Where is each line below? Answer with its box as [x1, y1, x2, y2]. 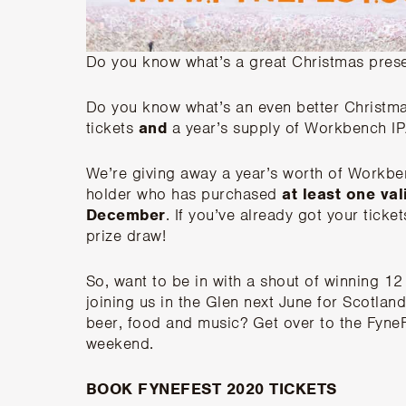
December [85, 204, 166, 225]
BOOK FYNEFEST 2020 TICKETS [85, 378, 337, 399]
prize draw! [85, 225, 167, 246]
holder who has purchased [85, 183, 283, 204]
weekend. [85, 333, 154, 353]
